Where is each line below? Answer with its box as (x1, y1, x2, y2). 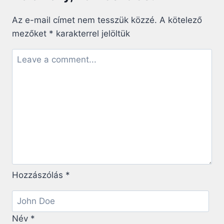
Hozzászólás (12, 170, 65, 180)
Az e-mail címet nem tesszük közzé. (12, 14, 157, 25)
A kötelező (159, 14, 202, 25)
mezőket (12, 28, 49, 38)
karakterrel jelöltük (53, 28, 130, 38)
